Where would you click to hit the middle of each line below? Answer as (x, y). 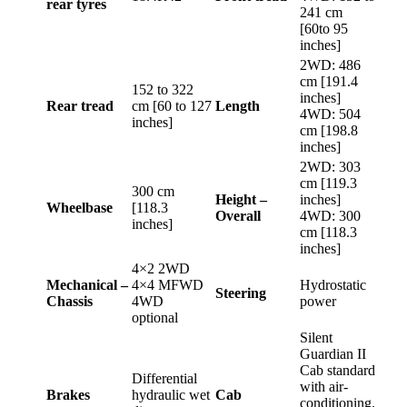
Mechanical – (87, 284)
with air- (324, 386)
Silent (316, 337)
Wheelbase (79, 207)
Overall (238, 215)
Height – (241, 199)
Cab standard (338, 370)
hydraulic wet (171, 394)
